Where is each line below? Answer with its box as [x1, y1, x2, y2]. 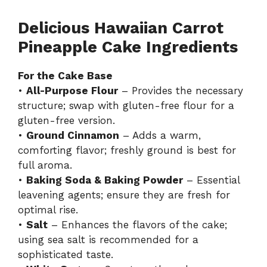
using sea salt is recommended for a [18, 233, 198, 246]
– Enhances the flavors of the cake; [48, 218, 227, 231]
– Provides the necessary [118, 84, 243, 97]
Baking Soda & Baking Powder [26, 173, 183, 186]
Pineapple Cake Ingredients [18, 37, 238, 57]
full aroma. [18, 159, 72, 171]
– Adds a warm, [119, 129, 201, 141]
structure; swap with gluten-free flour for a [18, 99, 234, 111]
